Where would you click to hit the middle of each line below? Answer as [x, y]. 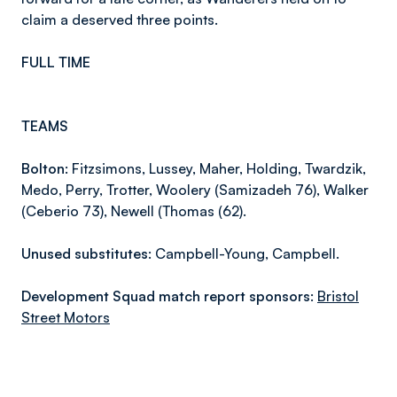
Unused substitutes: [86, 253]
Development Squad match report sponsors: [169, 296]
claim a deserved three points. [120, 19]
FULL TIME [56, 62]
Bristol [338, 296]
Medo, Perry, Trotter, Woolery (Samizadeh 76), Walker [195, 190]
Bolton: [45, 168]
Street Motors [66, 317]
